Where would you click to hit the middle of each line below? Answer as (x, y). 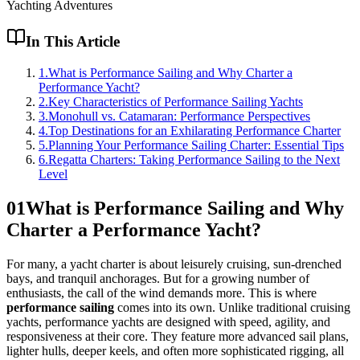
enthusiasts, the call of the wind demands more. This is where (162, 292)
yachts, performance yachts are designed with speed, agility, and (168, 321)
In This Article (73, 42)
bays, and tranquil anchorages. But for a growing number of (158, 278)
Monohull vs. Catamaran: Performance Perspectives (179, 116)
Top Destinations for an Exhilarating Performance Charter (194, 130)
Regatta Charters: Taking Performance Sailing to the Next (194, 159)
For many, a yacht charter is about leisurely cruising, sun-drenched (174, 264)
